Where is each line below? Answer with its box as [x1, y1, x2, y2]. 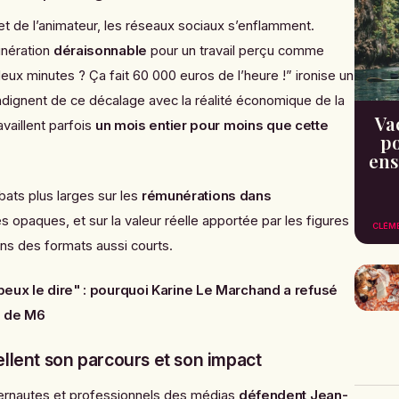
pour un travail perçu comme [146, 43, 324, 60]
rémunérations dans [141, 187, 272, 204]
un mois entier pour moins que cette [94, 118, 329, 134]
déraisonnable [53, 43, 147, 60]
